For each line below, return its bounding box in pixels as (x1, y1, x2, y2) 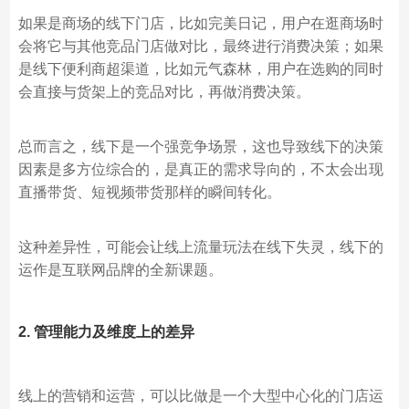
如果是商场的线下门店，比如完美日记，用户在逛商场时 (17, 15, 383, 31)
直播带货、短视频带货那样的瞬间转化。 (17, 184, 281, 200)
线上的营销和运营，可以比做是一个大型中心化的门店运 (17, 387, 383, 404)
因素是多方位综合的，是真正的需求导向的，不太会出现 (17, 161, 383, 177)
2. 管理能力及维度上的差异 (17, 323, 194, 340)
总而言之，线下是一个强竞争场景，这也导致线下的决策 (17, 138, 383, 154)
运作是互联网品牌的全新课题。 (17, 261, 223, 278)
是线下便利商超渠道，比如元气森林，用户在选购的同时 (17, 60, 383, 77)
